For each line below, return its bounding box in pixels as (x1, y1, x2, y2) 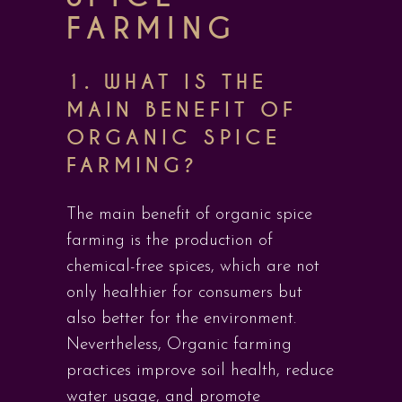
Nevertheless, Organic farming (66, 336, 292, 354)
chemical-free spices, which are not (66, 258, 319, 275)
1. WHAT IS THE (66, 69, 267, 95)
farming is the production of (66, 232, 273, 249)
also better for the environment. (66, 310, 296, 328)
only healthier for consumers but (66, 284, 302, 301)
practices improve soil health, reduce (66, 363, 334, 380)
